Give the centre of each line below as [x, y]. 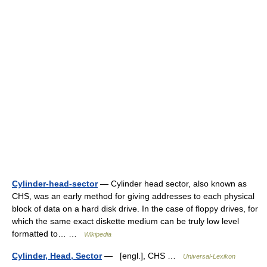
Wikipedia [98, 235]
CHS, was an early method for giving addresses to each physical [133, 196]
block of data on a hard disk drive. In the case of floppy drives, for [135, 209]
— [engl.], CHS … [142, 256]
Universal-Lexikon [209, 257]
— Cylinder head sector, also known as [172, 184]
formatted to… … [48, 234]
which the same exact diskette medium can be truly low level [125, 221]
